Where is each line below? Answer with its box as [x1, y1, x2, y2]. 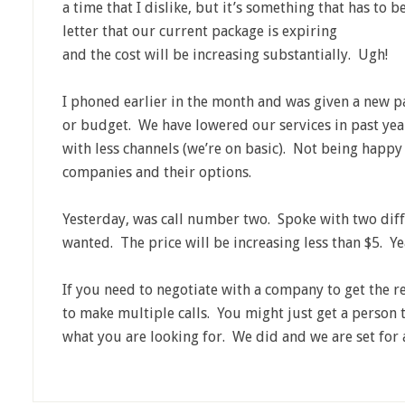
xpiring [289, 23, 337, 40]
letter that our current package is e [62, 23, 289, 40]
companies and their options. [62, 164, 251, 181]
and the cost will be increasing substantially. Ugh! [62, 46, 388, 63]
